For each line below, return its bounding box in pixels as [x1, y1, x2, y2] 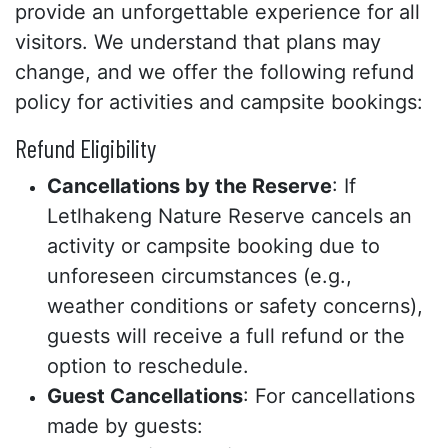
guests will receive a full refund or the [47, 324, 405, 348]
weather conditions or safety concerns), [47, 294, 423, 318]
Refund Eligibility [15, 133, 156, 163]
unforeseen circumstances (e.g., [47, 264, 352, 288]
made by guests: [47, 414, 203, 438]
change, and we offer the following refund [15, 60, 414, 84]
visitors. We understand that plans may [15, 30, 381, 54]
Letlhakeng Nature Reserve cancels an [47, 204, 412, 228]
